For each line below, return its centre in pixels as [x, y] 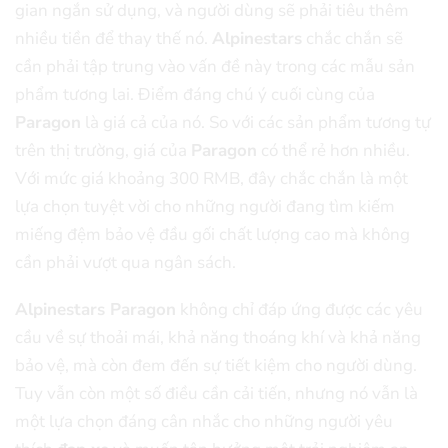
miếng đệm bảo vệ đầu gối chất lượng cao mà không [212, 235]
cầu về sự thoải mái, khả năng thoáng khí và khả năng [218, 337]
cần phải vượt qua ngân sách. [125, 263]
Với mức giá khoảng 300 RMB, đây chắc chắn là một [211, 179]
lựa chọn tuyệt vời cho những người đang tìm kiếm [205, 207]
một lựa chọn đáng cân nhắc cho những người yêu [204, 421]
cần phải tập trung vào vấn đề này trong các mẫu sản [215, 67]
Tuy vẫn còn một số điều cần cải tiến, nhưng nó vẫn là [216, 393]
